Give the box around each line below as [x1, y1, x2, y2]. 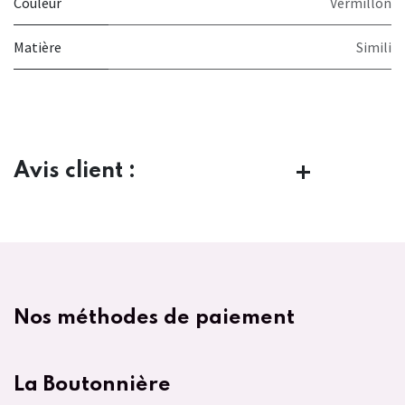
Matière [14, 38, 61, 57]
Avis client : [14, 160, 136, 184]
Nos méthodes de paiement [14, 306, 295, 328]
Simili [356, 38, 391, 57]
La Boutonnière [14, 373, 171, 395]
